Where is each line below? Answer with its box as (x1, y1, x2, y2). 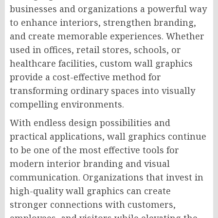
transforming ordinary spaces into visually (10, 84, 195, 96)
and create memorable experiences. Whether (10, 30, 204, 42)
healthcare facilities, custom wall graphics (10, 57, 193, 69)
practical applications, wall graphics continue (10, 130, 206, 142)
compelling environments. (10, 98, 124, 110)
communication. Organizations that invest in (10, 171, 203, 183)
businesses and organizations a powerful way (10, 2, 207, 15)
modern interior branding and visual (10, 157, 170, 169)
